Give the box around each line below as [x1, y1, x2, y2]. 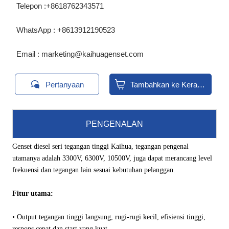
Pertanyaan [45, 80, 84, 89]
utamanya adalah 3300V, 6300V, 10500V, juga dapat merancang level [12, 154, 212, 163]
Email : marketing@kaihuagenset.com [16, 50, 144, 59]
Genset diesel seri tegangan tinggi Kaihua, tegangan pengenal [12, 143, 189, 151]
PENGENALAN [86, 120, 143, 129]
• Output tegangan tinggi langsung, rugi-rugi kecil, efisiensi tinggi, [12, 213, 205, 221]
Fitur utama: [12, 190, 53, 198]
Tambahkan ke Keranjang [197, 80, 205, 89]
